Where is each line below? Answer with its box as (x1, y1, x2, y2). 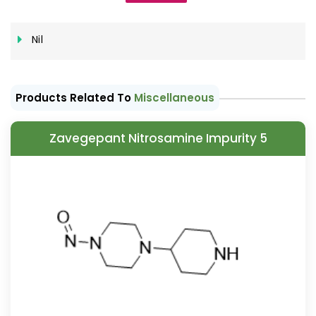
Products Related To (16, 90, 134, 106)
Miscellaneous (134, 90, 214, 106)
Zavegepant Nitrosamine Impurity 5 (49, 130, 267, 147)
